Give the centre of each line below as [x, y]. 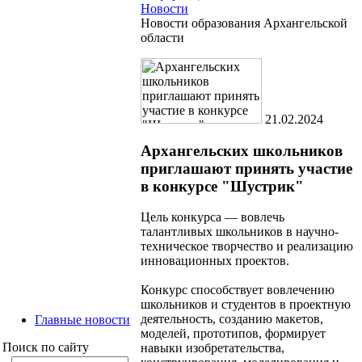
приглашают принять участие [246, 168]
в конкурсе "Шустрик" [222, 186]
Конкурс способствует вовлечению [238, 290]
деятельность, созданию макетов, [232, 319]
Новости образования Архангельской [244, 23]
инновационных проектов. [215, 261]
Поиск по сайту [46, 347]
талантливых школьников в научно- [240, 232]
